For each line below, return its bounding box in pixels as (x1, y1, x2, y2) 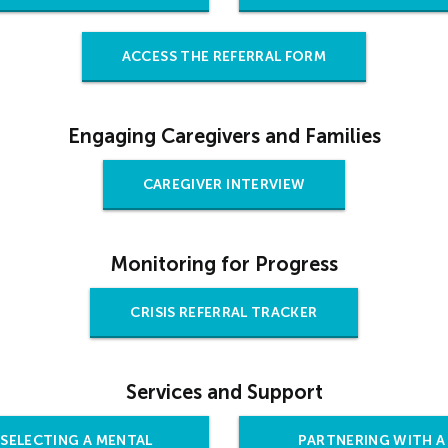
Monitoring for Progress (110, 252, 338, 277)
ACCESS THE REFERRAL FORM (121, 48, 327, 66)
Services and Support (125, 380, 323, 405)
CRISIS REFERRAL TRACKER (130, 304, 318, 322)
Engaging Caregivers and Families (67, 124, 381, 149)
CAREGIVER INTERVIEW (142, 176, 306, 194)
